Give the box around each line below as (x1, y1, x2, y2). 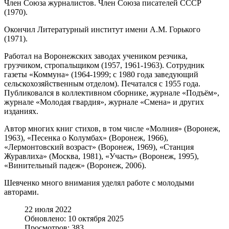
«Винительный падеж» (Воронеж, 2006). (4, 161, 146, 170)
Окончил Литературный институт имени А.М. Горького (4, 25, 200, 34)
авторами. (4, 187, 39, 196)
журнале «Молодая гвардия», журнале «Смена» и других (4, 97, 204, 106)
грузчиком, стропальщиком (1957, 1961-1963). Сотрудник (4, 60, 204, 70)
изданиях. (4, 106, 38, 116)
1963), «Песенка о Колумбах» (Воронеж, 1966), (4, 133, 168, 142)
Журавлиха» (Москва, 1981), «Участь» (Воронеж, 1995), (4, 151, 199, 161)
